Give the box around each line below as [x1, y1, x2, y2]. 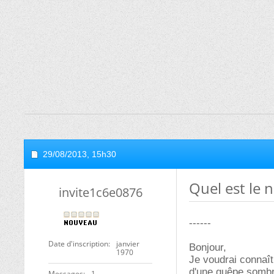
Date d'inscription [48, 239, 108, 249]
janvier [116, 239, 139, 249]
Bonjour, [189, 242, 226, 253]
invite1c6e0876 [58, 184, 143, 201]
